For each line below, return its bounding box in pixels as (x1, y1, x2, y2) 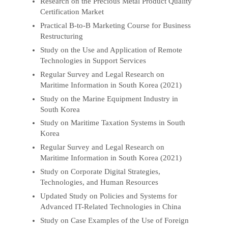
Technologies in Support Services (40, 56, 147, 65)
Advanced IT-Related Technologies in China (40, 203, 182, 211)
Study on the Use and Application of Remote (40, 45, 183, 54)
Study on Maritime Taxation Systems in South (40, 119, 186, 127)
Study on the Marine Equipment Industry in (40, 94, 179, 103)
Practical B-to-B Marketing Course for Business (40, 21, 191, 30)
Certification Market (40, 8, 104, 16)
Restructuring (40, 32, 83, 40)
